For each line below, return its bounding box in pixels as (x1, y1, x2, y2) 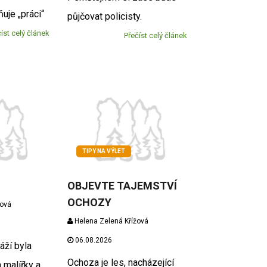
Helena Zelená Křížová (73, 216, 149, 225)
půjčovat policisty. (67, 10, 147, 22)
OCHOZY (67, 195, 112, 209)
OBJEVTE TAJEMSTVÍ (67, 179, 178, 192)
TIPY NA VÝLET (82, 147, 126, 154)
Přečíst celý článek (123, 30, 187, 40)
